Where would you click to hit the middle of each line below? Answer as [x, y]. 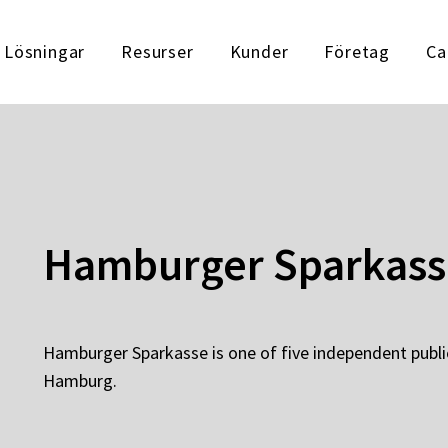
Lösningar [44, 51]
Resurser [157, 51]
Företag [357, 51]
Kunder [259, 51]
